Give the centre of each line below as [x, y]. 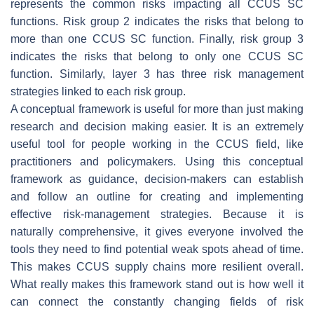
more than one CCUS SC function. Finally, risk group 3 [157, 39]
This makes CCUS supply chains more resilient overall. [157, 266]
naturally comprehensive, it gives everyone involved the [157, 231]
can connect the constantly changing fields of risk [157, 301]
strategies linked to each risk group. [98, 91]
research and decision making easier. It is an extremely [157, 126]
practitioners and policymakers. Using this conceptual [157, 161]
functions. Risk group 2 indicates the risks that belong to [157, 21]
